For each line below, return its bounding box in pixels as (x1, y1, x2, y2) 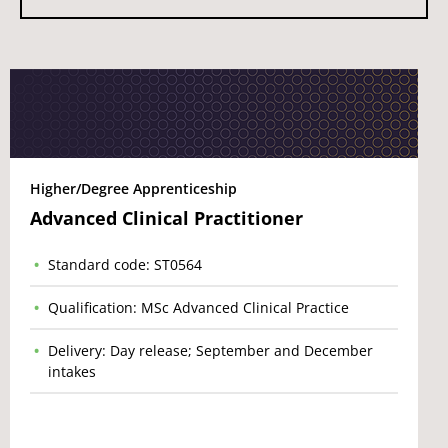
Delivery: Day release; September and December (48, 341, 373, 360)
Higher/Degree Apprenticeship (30, 179, 237, 198)
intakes (48, 362, 96, 381)
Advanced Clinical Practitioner (30, 206, 303, 230)
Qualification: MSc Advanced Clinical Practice (48, 298, 349, 317)
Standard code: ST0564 (48, 255, 202, 274)
